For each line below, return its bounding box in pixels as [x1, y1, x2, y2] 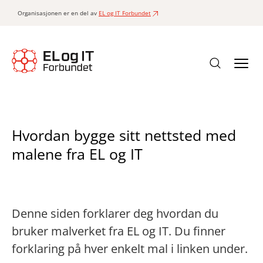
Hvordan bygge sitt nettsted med [12, 125, 236, 145]
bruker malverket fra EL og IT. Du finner [12, 223, 225, 239]
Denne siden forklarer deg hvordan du [12, 205, 218, 221]
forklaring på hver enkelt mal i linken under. [12, 241, 248, 257]
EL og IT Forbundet [99, 8, 151, 17]
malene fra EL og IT [12, 144, 143, 164]
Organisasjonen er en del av [18, 8, 99, 17]
